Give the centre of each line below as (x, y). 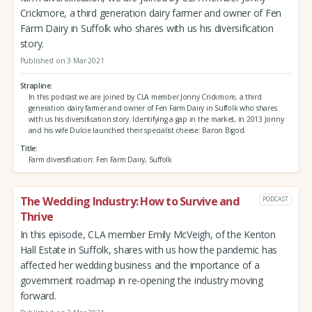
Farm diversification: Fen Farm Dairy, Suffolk (100, 160)
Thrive (37, 216)
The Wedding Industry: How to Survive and (130, 201)
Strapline (35, 86)
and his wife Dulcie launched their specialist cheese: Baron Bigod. (137, 131)
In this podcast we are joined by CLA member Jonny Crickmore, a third (145, 97)
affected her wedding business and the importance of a (140, 265)
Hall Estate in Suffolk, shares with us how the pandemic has (149, 249)
